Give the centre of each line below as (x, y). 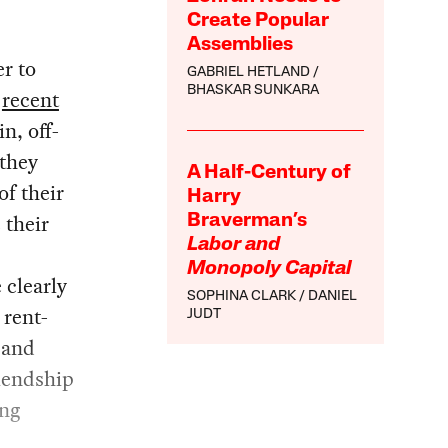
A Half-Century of (269, 172)
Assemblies (240, 44)
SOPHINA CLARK (242, 296)
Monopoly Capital (269, 268)
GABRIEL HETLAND (249, 72)
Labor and (234, 244)
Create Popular (258, 20)
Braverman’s (247, 220)
